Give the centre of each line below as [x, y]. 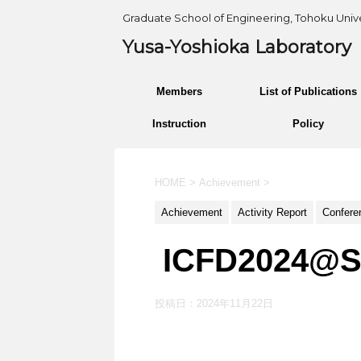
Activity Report [272, 212]
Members [179, 91]
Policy [308, 124]
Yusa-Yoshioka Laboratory [237, 47]
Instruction [179, 124]
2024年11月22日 [235, 303]
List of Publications [308, 91]
